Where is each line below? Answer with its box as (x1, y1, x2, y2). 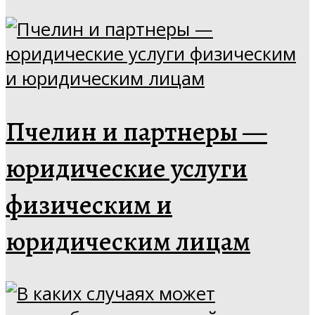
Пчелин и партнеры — (6, 112, 267, 150)
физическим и (6, 186, 172, 223)
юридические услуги (6, 149, 247, 186)
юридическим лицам (6, 222, 250, 259)
